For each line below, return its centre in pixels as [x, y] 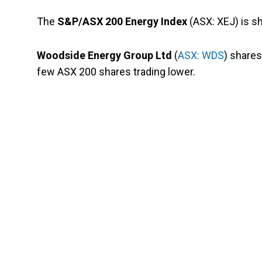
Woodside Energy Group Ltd [104, 56]
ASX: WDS [201, 56]
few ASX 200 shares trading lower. [116, 72]
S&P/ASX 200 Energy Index [122, 22]
